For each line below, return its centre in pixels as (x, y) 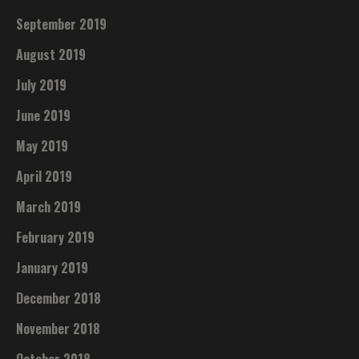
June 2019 (44, 115)
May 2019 (42, 145)
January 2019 (52, 267)
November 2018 (58, 328)
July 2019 (42, 85)
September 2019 (62, 24)
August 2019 (51, 54)
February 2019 (56, 237)
